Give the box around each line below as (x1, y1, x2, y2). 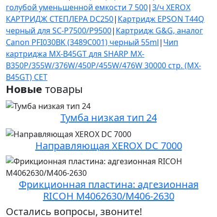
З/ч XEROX (152, 2, 190, 13)
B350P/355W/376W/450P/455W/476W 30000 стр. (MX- (6, 60, 201, 71)
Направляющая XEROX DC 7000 (35, 139, 182, 152)
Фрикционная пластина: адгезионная (18, 177, 199, 191)
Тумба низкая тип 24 (60, 111, 157, 124)
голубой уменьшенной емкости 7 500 (6, 2, 148, 13)
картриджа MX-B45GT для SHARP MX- (6, 48, 144, 60)
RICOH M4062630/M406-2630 (43, 189, 174, 202)
